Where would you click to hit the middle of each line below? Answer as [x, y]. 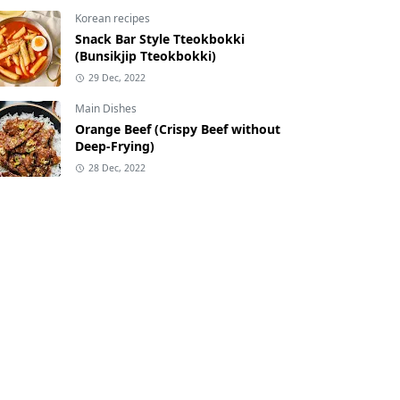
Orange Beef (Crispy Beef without [178, 129]
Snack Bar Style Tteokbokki [160, 39]
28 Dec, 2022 [117, 168]
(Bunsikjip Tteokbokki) [146, 56]
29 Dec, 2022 [117, 78]
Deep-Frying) [115, 146]
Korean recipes [112, 19]
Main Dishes [106, 109]
